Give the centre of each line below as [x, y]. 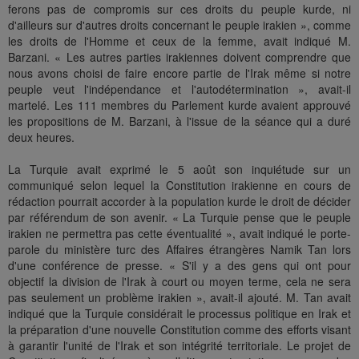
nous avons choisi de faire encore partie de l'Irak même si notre [179, 73]
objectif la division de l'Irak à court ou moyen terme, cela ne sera [179, 282]
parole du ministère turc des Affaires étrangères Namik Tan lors [179, 250]
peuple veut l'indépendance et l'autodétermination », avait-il [179, 89]
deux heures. [41, 137]
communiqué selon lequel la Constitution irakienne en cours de [179, 186]
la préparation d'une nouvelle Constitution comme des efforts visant [179, 330]
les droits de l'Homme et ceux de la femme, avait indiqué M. [179, 41]
